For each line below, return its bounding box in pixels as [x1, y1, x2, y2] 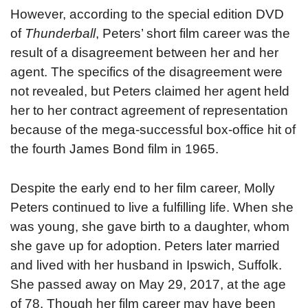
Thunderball [25, 26, 96, 41]
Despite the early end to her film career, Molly [10, 180, 275, 195]
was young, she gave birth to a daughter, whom [10, 219, 289, 234]
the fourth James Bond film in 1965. [10, 142, 219, 156]
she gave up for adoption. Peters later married [10, 238, 280, 253]
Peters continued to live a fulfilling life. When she [10, 199, 294, 214]
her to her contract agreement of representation [10, 103, 288, 118]
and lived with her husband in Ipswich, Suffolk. [10, 257, 282, 272]
